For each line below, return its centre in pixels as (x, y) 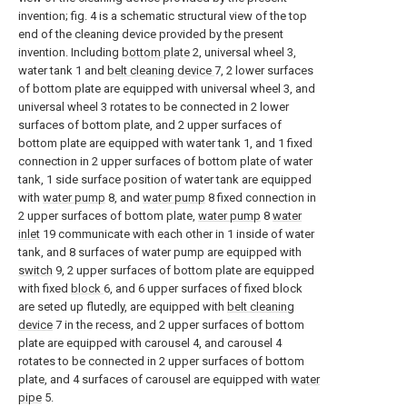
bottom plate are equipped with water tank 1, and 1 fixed (165, 143)
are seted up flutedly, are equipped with (123, 307)
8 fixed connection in (261, 198)
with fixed (45, 288)
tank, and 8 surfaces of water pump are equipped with (160, 252)
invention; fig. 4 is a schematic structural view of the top (163, 16)
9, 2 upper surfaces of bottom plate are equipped (184, 270)
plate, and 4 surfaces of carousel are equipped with (154, 379)
